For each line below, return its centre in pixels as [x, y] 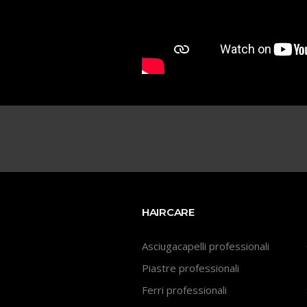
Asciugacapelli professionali [206, 246]
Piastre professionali [191, 268]
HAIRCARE [168, 212]
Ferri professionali [184, 290]
